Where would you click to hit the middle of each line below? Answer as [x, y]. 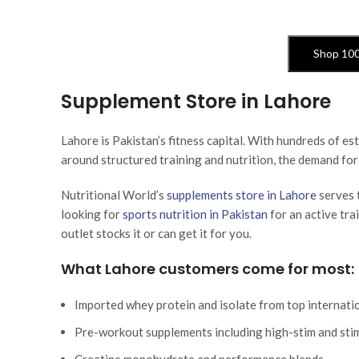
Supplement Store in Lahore [196, 102]
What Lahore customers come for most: [208, 269]
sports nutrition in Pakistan [195, 214]
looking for [91, 214]
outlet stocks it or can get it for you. [156, 234]
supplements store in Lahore [242, 195]
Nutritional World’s [113, 195]
